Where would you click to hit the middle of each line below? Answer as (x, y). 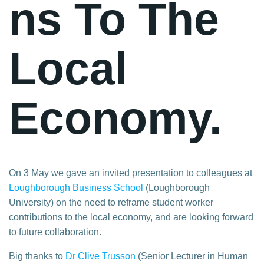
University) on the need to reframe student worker (111, 202)
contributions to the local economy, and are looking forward (131, 217)
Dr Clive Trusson (100, 256)
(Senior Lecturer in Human (192, 256)
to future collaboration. (55, 232)
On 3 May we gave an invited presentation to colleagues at (131, 173)
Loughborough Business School (76, 187)
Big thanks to (37, 256)
